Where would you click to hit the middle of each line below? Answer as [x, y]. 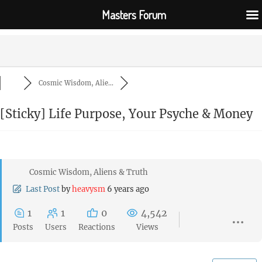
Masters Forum [134, 15]
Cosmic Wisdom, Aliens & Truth [89, 172]
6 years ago [128, 189]
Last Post [43, 189]
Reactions [97, 227]
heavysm [89, 189]
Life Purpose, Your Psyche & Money [149, 114]
